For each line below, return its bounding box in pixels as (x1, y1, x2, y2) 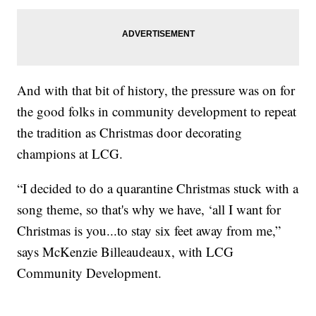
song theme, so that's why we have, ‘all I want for (17, 200, 281, 218)
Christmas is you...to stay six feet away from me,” (17, 221, 281, 239)
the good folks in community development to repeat (17, 102, 297, 120)
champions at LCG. (17, 144, 123, 162)
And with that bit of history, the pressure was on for (17, 80, 296, 99)
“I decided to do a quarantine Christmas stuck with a (17, 178, 299, 197)
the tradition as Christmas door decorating (17, 123, 243, 141)
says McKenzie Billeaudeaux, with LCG (17, 242, 234, 260)
